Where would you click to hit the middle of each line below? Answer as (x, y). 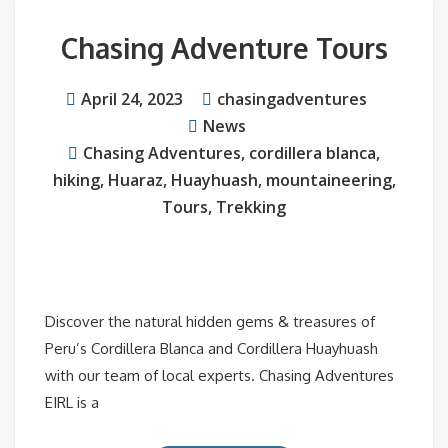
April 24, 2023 (132, 99)
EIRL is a (72, 403)
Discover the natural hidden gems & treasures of (210, 322)
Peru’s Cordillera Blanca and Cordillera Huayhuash (211, 349)
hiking (76, 180)
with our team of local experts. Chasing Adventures (219, 376)
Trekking (251, 207)
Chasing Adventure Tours (224, 48)
